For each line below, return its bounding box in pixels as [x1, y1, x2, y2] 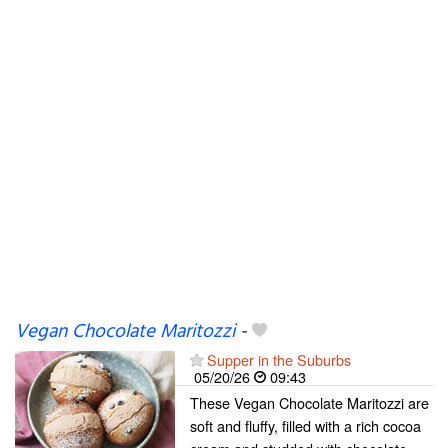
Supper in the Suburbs [207, 349, 351, 370]
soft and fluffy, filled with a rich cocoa [190, 415, 421, 436]
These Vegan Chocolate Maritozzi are [190, 392, 429, 413]
